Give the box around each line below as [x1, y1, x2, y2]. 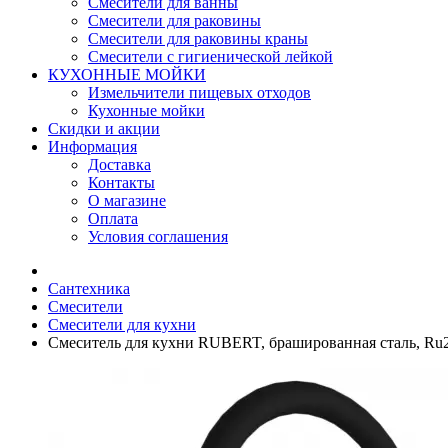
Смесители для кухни [48, 316, 196, 333]
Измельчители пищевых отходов [88, 84, 311, 101]
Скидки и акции [48, 120, 160, 137]
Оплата [88, 210, 138, 227]
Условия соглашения [88, 228, 228, 245]
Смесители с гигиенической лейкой [88, 48, 333, 65]
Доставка [88, 156, 151, 173]
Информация [48, 138, 137, 155]
